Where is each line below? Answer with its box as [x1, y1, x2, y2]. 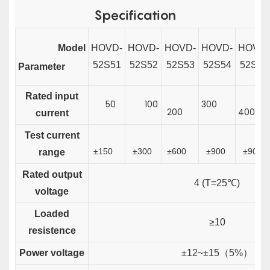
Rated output [22, 169, 82, 180]
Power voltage [19, 248, 84, 259]
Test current [24, 130, 80, 141]
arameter [25, 61, 65, 72]
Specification [94, 7, 176, 24]
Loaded [34, 209, 69, 219]
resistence [28, 225, 76, 236]
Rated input [25, 91, 78, 102]
